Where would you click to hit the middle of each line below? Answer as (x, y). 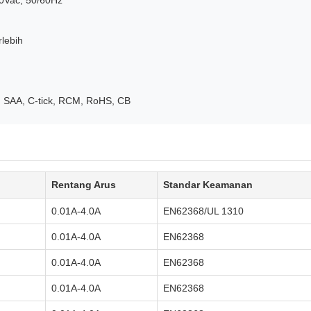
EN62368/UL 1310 (203, 211)
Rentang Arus (84, 185)
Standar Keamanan (208, 185)
